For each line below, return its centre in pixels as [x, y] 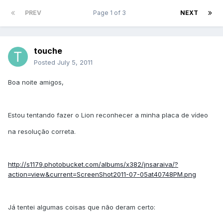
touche [48, 51]
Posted [46, 62]
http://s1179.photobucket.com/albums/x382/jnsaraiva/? [93, 165]
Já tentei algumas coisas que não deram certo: [82, 207]
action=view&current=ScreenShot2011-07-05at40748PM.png [102, 174]
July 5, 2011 [75, 62]
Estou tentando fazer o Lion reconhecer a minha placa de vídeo [108, 115]
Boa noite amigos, [36, 82]
